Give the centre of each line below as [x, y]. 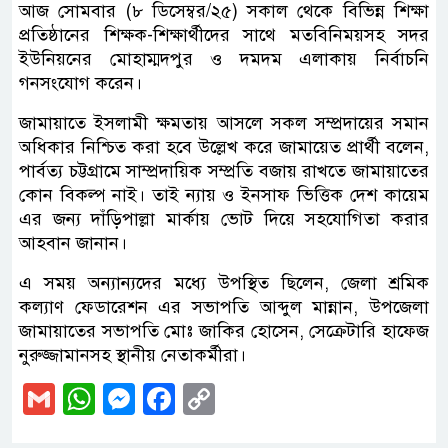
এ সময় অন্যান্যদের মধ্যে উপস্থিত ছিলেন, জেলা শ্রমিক [224, 283]
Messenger [212, 399]
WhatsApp [168, 399]
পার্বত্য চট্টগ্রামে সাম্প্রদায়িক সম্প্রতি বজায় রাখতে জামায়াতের [224, 171]
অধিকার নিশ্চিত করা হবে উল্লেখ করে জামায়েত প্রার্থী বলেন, [224, 147]
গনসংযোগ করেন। [80, 83]
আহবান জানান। [73, 243]
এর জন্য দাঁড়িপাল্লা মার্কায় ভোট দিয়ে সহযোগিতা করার [224, 219]
